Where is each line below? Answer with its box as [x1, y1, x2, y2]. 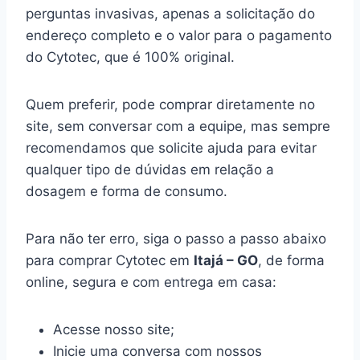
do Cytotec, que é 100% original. [26, 49, 243, 66]
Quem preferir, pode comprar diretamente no [26, 96, 315, 113]
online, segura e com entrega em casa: [26, 274, 280, 291]
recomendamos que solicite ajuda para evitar [26, 140, 317, 157]
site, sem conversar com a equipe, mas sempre [26, 118, 330, 135]
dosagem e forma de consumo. [26, 183, 231, 200]
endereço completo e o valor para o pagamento [26, 27, 332, 44]
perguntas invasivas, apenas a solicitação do [26, 6, 315, 22]
